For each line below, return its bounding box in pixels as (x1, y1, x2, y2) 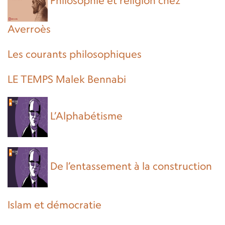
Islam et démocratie (8, 198, 101, 211)
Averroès (8, 23, 51, 36)
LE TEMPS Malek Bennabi (8, 73, 126, 86)
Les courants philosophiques (8, 48, 142, 61)
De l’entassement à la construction (50, 160, 212, 173)
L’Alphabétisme (50, 109, 123, 123)
